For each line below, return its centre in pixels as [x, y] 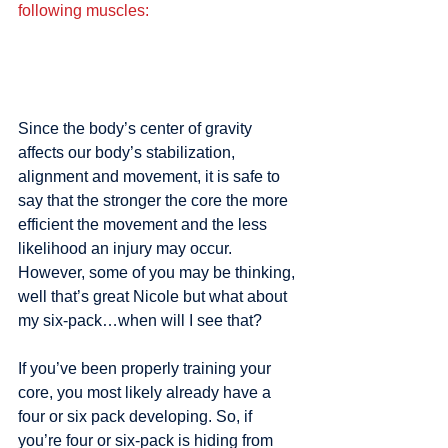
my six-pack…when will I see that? [140, 320]
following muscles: [83, 11]
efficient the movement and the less [144, 224]
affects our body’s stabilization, [128, 152]
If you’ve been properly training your [146, 368]
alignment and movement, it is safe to [151, 176]
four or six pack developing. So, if [137, 416]
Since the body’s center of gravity [137, 128]
